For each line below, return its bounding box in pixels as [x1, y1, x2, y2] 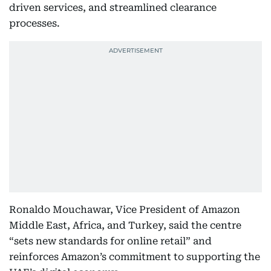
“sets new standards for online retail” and [9, 235, 212, 247]
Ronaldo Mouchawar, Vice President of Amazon [9, 203, 240, 215]
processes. [9, 17, 60, 29]
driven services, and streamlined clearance [9, 1, 217, 13]
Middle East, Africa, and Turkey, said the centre [9, 219, 241, 231]
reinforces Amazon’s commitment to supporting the [9, 250, 260, 263]
